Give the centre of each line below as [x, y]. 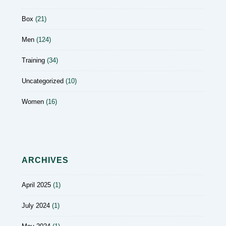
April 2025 [36, 185]
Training [33, 60]
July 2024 [36, 206]
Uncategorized [43, 81]
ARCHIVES [45, 160]
